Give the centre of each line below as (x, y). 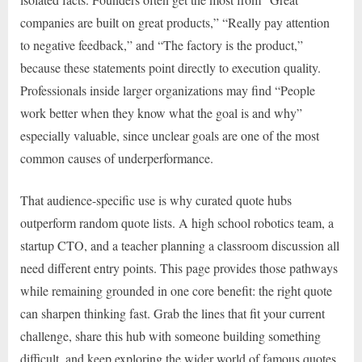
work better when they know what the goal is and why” (161, 113)
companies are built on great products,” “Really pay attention (175, 23)
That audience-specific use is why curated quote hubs (156, 200)
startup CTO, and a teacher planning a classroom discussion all (180, 246)
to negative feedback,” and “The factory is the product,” (162, 45)
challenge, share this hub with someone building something (170, 336)
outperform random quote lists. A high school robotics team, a (177, 223)
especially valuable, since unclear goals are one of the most (170, 136)
